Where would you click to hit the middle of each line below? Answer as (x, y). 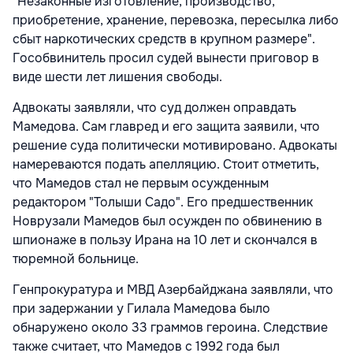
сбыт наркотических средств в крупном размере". (164, 39)
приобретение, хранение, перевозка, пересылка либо (176, 20)
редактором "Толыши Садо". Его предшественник (163, 202)
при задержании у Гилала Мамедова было (141, 308)
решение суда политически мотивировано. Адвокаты (175, 145)
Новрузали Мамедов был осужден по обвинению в (167, 221)
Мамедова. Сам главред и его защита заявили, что (166, 126)
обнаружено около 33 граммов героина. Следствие (170, 327)
